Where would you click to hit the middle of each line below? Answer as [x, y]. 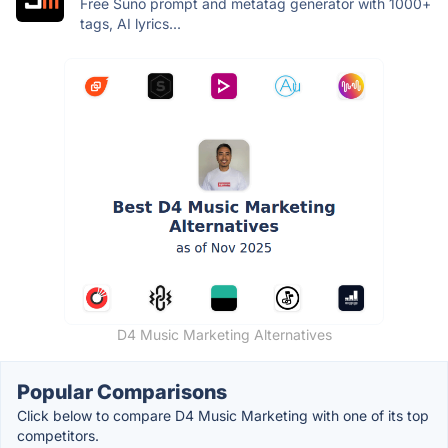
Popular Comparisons [122, 392]
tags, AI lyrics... [130, 24]
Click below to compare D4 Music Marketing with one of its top [223, 416]
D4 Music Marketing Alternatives [224, 335]
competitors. [58, 436]
